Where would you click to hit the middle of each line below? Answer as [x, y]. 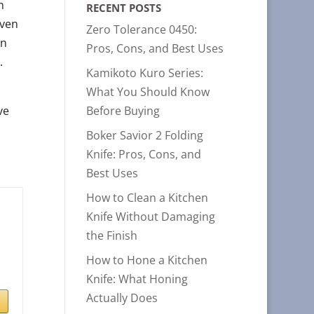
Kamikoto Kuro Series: [145, 73]
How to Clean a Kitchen [148, 198]
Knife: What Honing [137, 279]
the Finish [112, 235]
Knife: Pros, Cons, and [144, 154]
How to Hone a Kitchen [147, 260]
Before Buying [123, 111]
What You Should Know [148, 92]
